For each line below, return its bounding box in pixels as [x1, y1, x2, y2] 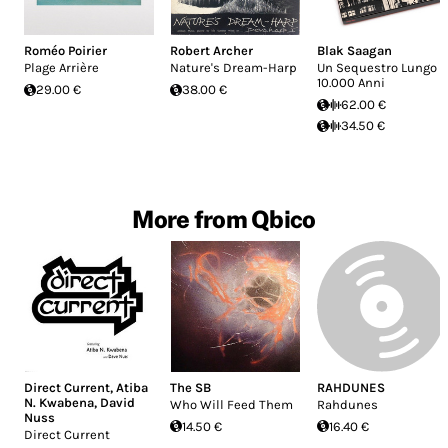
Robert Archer [170, 43, 254, 59]
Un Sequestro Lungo [316, 60, 437, 76]
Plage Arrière [24, 60, 99, 76]
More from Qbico [132, 205, 316, 234]
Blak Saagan [316, 43, 392, 59]
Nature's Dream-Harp [170, 60, 298, 76]
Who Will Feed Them [170, 396, 294, 412]
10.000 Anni [316, 75, 385, 91]
